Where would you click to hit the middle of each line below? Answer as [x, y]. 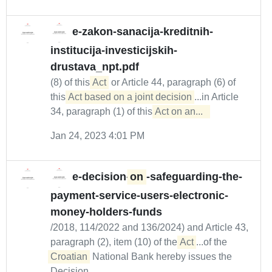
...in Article [216, 97]
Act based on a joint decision [130, 97]
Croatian [69, 257]
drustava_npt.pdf [95, 67]
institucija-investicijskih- [114, 50]
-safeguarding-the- [194, 177]
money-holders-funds [106, 212]
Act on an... [181, 111]
